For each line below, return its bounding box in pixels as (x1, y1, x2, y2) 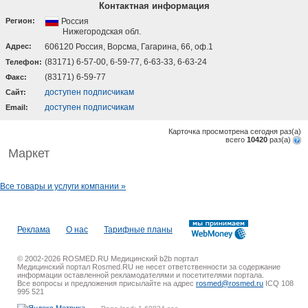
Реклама (17, 224, 50, 234)
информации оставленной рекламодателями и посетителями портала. (17, 271, 264, 280)
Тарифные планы (104, 224, 173, 234)
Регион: (5, 16, 35, 25)
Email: (5, 103, 28, 111)
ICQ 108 (263, 279, 294, 288)
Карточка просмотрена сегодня (168, 127, 280, 135)
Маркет (8, 146, 49, 161)
